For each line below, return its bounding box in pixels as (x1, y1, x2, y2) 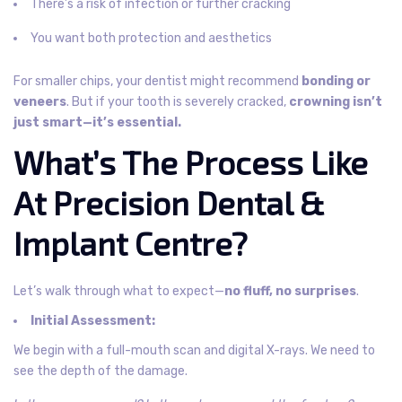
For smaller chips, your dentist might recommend (13, 73, 301, 89)
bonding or (301, 73, 371, 89)
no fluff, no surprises (224, 283, 356, 299)
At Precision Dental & (13, 182, 325, 222)
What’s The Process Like (13, 142, 368, 181)
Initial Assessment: (31, 312, 155, 328)
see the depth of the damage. (13, 363, 188, 379)
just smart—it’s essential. (13, 114, 181, 130)
